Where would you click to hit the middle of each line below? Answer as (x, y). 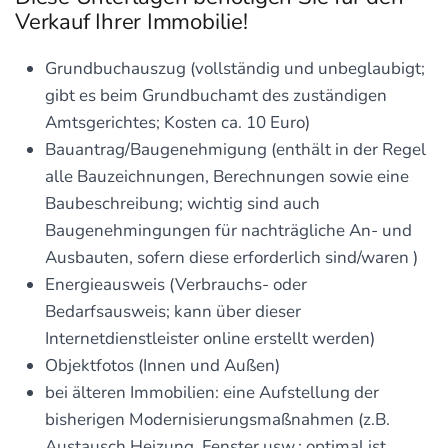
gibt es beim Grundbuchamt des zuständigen (216, 95)
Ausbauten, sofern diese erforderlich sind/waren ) (231, 257)
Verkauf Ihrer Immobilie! (131, 22)
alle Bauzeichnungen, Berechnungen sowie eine (227, 176)
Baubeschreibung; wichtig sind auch (182, 203)
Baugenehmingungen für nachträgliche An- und (228, 230)
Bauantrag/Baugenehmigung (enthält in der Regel (235, 149)
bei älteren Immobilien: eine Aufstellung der (212, 392)
